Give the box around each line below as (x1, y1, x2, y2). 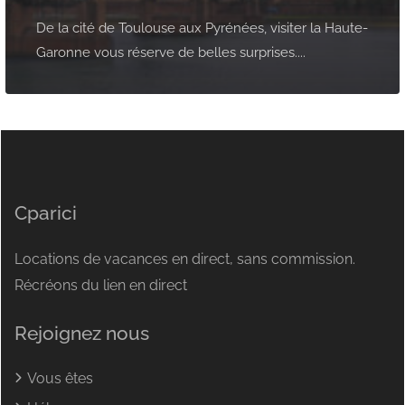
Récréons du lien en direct (14, 277, 187, 295)
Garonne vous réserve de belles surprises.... (36, 44, 306, 61)
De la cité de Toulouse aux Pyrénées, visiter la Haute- (36, 20, 368, 37)
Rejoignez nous (14, 322, 149, 345)
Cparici (14, 202, 77, 225)
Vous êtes (27, 370, 93, 388)
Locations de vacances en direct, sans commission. (14, 250, 355, 268)
